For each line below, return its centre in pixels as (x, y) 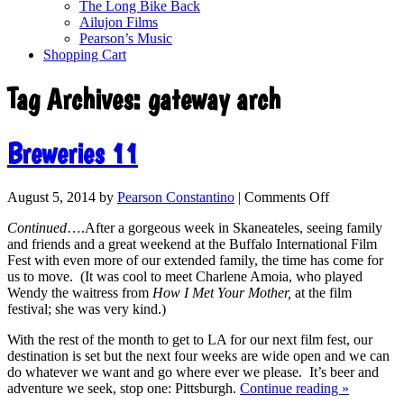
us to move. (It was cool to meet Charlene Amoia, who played (185, 277)
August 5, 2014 (51, 197)
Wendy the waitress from (80, 293)
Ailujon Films (119, 22)
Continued (37, 228)
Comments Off (287, 197)
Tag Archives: (78, 100)
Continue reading (291, 389)
